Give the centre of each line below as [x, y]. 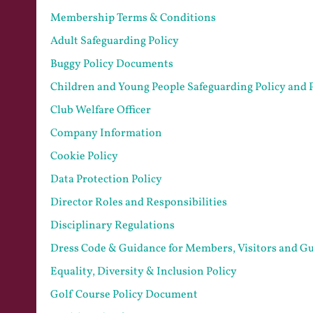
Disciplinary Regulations [112, 225]
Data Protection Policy [106, 179]
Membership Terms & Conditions [133, 18]
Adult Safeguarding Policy [115, 41]
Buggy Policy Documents [112, 64]
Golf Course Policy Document [124, 294]
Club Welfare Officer [101, 110]
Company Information [106, 133]
